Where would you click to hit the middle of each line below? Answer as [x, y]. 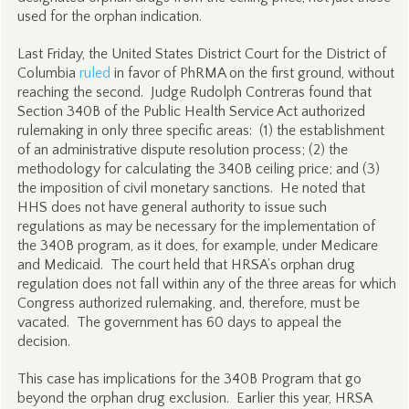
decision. [43, 341]
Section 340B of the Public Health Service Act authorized [191, 111]
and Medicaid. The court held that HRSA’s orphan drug [186, 265]
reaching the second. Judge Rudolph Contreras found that [194, 92]
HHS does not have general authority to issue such [172, 207]
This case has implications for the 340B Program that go [189, 379]
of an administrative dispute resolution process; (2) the [182, 150]
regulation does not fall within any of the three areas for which [206, 284]
